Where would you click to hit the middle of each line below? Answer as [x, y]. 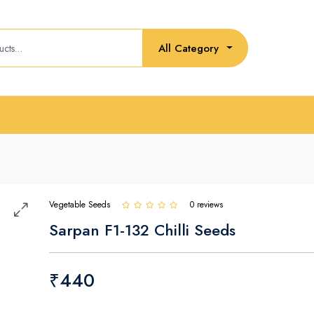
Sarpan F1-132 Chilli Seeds [142, 230]
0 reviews [206, 205]
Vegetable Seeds [80, 205]
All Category [189, 48]
